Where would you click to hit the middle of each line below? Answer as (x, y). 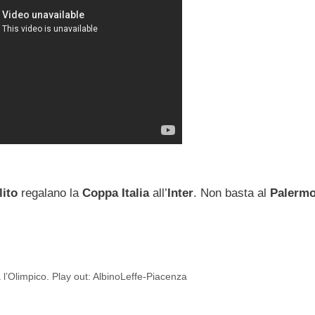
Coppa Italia (116, 193)
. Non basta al (232, 193)
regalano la (48, 193)
